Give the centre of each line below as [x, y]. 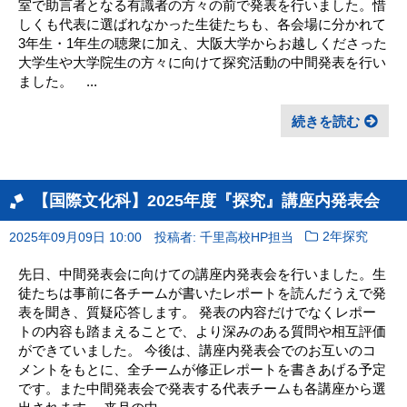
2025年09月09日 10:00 [75, 237]
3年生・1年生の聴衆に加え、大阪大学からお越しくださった [203, 43]
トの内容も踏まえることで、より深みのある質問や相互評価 [202, 331]
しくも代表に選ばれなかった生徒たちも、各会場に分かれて [202, 24]
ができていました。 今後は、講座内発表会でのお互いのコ [197, 350]
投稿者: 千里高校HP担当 [223, 237]
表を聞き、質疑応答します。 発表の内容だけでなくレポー [197, 312]
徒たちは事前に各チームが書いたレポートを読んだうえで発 [202, 293]
